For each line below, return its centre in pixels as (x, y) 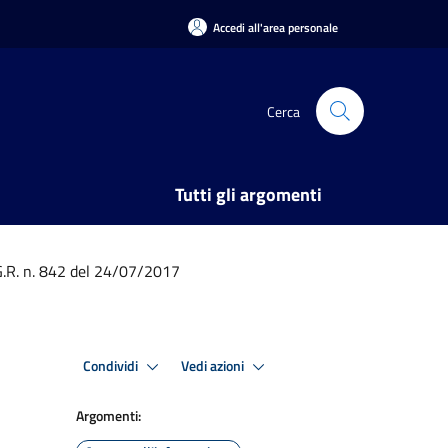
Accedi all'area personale (275, 27)
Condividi (112, 365)
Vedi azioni (214, 365)
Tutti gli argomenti (248, 194)
